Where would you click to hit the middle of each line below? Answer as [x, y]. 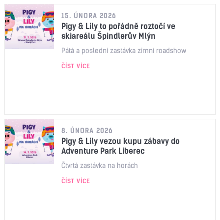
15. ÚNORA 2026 [89, 16]
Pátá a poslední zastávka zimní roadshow [124, 51]
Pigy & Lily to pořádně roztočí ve [118, 26]
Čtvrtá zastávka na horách [100, 165]
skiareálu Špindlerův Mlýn [109, 36]
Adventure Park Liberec [103, 151]
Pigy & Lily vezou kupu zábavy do [121, 141]
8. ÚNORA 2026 [87, 131]
